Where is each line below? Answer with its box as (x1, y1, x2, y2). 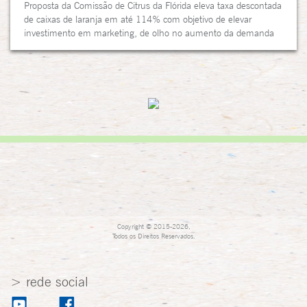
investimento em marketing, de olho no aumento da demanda (24, 27, 274, 38)
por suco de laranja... (24, 40, 108, 52)
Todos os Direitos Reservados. (112, 231, 195, 240)
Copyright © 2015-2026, (116, 221, 191, 230)
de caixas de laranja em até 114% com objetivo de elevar (24, 13, 251, 25)
